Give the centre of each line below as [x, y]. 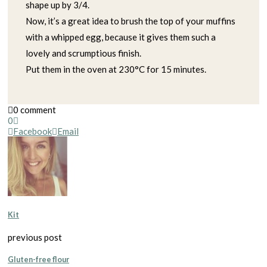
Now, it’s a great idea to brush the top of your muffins [131, 21]
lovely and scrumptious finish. [83, 53]
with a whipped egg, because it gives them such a [121, 37]
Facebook [32, 131]
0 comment [35, 110]
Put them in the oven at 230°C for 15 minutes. [116, 69]
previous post [35, 237]
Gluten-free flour [38, 259]
